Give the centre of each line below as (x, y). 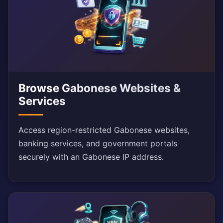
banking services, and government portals (98, 144)
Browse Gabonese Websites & (100, 88)
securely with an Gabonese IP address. (91, 157)
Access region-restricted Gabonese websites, (104, 130)
